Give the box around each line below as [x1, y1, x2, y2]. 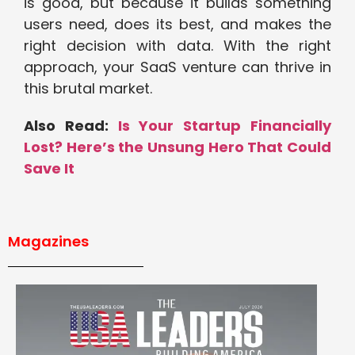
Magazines [8, 231, 89, 252]
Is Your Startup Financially [117, 116, 332, 136]
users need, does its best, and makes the [24, 14, 331, 35]
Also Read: [24, 116, 118, 136]
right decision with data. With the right [24, 36, 331, 56]
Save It [24, 158, 74, 179]
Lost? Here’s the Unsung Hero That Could [24, 137, 331, 158]
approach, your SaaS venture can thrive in [24, 57, 331, 78]
